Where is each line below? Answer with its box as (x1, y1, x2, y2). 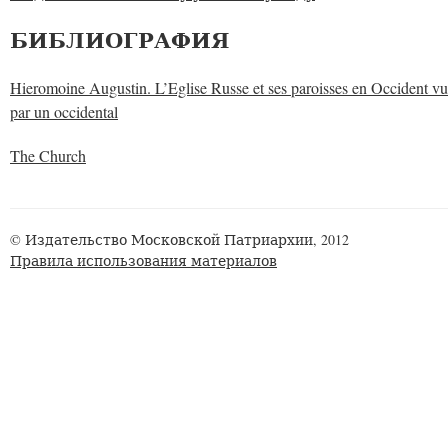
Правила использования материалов (10, 251, 277, 270)
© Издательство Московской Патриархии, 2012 (10, 230, 349, 249)
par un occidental (10, 101, 118, 123)
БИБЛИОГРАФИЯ (10, 25, 230, 55)
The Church (10, 145, 86, 167)
